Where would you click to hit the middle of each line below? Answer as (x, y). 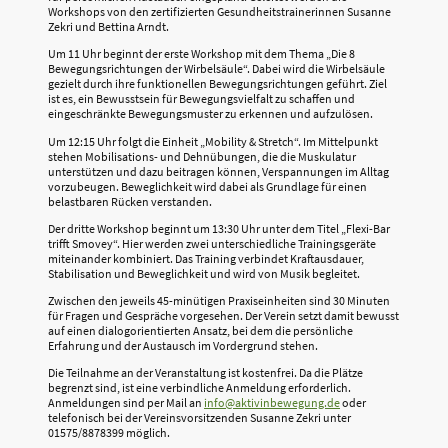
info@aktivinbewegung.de (272, 403)
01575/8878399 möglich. (109, 433)
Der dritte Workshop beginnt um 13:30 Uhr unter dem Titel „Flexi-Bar (219, 228)
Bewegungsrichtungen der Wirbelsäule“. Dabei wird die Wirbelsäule (216, 69)
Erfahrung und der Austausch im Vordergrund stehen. (183, 346)
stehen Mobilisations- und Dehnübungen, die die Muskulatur (202, 156)
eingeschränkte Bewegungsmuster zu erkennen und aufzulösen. (210, 114)
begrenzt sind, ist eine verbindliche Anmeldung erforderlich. (199, 388)
